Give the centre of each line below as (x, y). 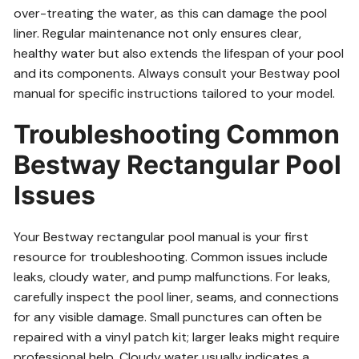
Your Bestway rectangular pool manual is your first (161, 237)
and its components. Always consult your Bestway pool (177, 73)
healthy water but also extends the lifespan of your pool (179, 53)
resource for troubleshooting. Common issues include (171, 257)
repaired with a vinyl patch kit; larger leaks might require (177, 337)
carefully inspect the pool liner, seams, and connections (177, 297)
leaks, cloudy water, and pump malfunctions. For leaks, (172, 277)
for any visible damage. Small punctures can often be (168, 317)
